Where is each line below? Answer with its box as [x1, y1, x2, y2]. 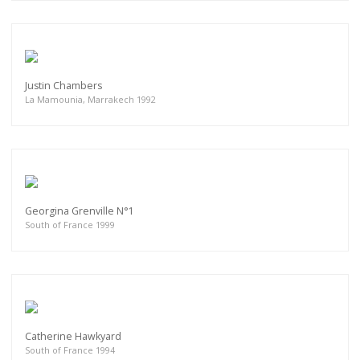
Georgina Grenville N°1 [25, 203, 134, 218]
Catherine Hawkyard [25, 329, 121, 343]
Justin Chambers [25, 78, 102, 92]
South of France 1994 [25, 343, 115, 356]
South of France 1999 [25, 218, 115, 231]
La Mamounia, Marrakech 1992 [25, 92, 156, 105]
